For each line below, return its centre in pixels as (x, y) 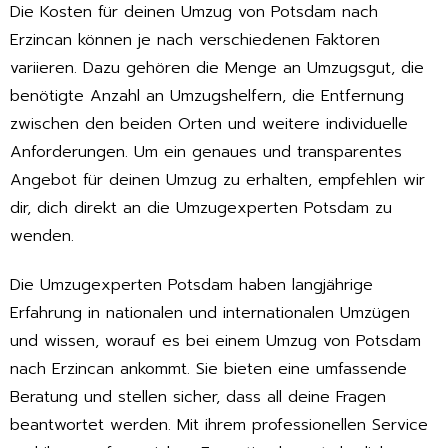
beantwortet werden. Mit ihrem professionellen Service (219, 424)
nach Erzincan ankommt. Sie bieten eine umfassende (208, 368)
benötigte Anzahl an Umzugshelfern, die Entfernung (207, 96)
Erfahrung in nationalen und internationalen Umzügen (210, 312)
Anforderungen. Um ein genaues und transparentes (206, 152)
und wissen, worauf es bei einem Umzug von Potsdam (215, 340)
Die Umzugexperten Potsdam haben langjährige (191, 284)
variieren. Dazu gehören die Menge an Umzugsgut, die (217, 68)
